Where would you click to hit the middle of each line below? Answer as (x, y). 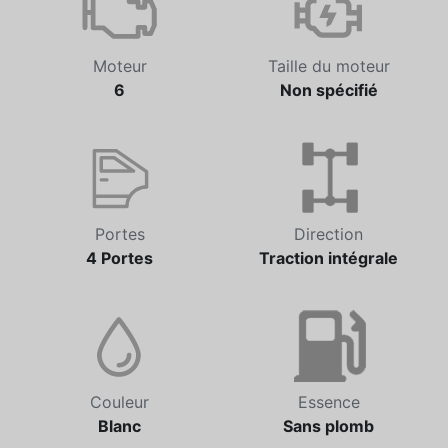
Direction (328, 234)
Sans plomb (328, 426)
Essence (328, 402)
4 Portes (119, 258)
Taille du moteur (328, 66)
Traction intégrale (328, 258)
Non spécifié (328, 90)
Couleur (119, 402)
